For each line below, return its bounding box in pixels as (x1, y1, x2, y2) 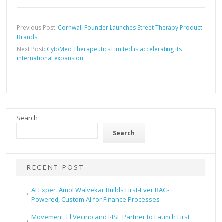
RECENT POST (26, 162, 85, 172)
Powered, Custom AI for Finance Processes (31, 194, 160, 204)
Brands (17, 32, 38, 41)
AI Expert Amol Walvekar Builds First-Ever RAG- (31, 185, 170, 194)
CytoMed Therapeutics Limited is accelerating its (47, 44, 182, 53)
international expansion (17, 54, 84, 62)
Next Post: (17, 44, 47, 53)
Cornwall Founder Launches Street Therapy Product (58, 23, 203, 32)
